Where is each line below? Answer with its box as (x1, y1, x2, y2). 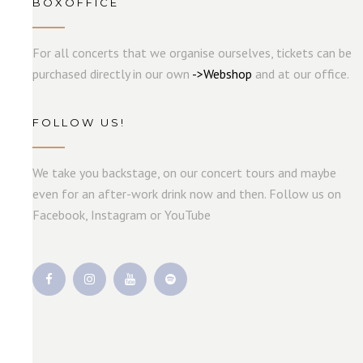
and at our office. (252, 65, 350, 82)
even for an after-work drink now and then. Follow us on (32, 185, 342, 202)
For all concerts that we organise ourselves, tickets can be (32, 44, 352, 61)
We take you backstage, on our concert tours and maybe (32, 164, 337, 181)
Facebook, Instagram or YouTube (32, 206, 211, 223)
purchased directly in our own (32, 65, 193, 82)
